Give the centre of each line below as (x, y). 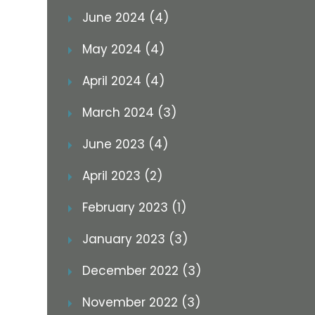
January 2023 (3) (135, 239)
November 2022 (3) (141, 302)
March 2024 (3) (129, 112)
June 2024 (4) (125, 18)
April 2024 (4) (123, 81)
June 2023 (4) (125, 144)
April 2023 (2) (122, 176)
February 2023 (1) (134, 207)
